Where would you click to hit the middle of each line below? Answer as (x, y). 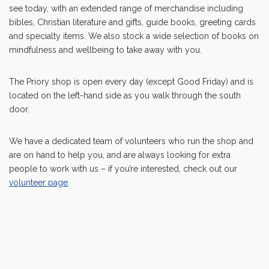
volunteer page (38, 183)
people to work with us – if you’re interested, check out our (123, 169)
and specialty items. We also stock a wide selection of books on (134, 36)
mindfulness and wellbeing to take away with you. (105, 50)
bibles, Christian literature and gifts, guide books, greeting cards (132, 22)
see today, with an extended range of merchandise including (126, 8)
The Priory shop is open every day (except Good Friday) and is (131, 82)
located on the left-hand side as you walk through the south (125, 95)
